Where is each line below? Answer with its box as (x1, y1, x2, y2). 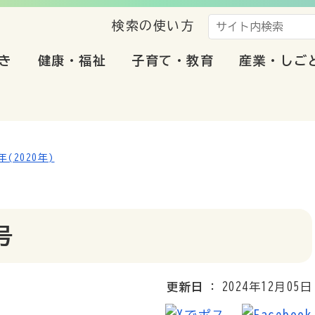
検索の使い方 (112, 19, 194, 32)
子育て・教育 (131, 54, 214, 67)
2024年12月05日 (221, 281, 312, 292)
